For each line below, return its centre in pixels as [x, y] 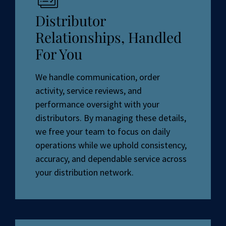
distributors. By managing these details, [111, 118]
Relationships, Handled [108, 37]
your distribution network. [84, 173]
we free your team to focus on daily [103, 132]
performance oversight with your [97, 104]
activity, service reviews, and [89, 91]
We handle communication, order [98, 77]
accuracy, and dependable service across [111, 159]
